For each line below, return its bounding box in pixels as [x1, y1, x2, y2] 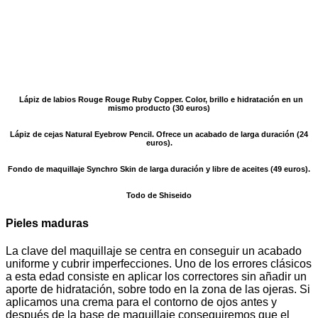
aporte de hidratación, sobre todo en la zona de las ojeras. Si [6, 283, 310, 296]
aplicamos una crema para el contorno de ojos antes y [6, 296, 277, 309]
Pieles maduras [6, 217, 89, 230]
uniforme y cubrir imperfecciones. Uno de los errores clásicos [6, 258, 312, 270]
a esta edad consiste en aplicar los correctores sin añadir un [6, 270, 307, 283]
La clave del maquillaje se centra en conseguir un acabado [6, 245, 302, 258]
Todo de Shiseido [126, 191, 192, 200]
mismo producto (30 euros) [108, 104, 210, 113]
